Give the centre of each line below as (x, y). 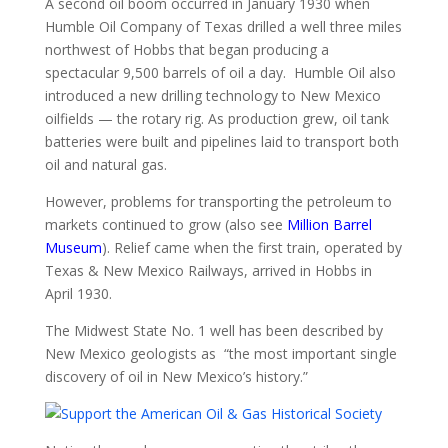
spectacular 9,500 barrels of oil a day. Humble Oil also (220, 72)
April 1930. (78, 293)
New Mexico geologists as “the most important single (220, 353)
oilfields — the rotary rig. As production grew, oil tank (216, 118)
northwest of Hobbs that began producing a (186, 49)
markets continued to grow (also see (165, 224)
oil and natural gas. (105, 164)
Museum (73, 247)
